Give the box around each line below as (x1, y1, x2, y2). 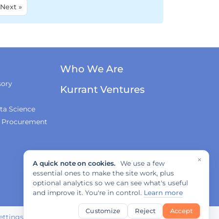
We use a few (118, 159, 165, 167)
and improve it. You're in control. (33, 189, 144, 197)
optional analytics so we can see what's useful (33, 179, 188, 187)
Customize (86, 207, 121, 215)
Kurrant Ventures (60, 84, 145, 96)
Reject (135, 207, 156, 215)
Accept (170, 207, 193, 215)
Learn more (144, 189, 183, 197)
